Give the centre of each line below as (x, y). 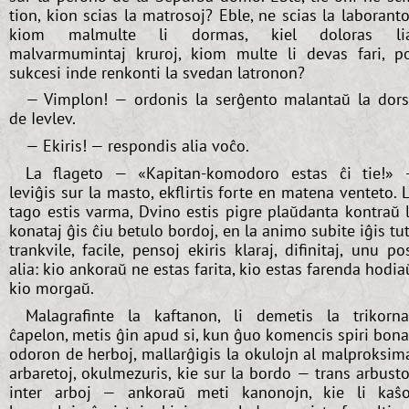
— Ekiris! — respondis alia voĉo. (137, 146)
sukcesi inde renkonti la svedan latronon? (157, 72)
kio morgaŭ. (52, 288)
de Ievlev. (42, 119)
